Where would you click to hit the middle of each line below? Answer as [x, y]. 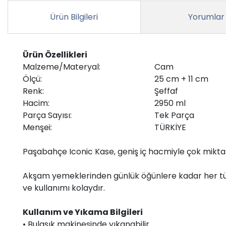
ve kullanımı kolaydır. [64, 188]
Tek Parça [174, 115]
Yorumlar [207, 17]
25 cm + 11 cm [181, 79]
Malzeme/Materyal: [62, 67]
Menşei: [37, 127]
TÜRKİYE [170, 127]
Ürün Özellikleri [55, 54]
